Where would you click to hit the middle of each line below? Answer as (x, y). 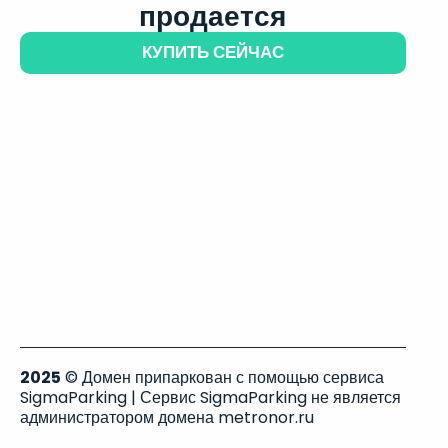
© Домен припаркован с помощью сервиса (222, 377)
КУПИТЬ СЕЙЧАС (212, 52)
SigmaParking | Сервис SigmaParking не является (210, 397)
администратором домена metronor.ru (167, 417)
